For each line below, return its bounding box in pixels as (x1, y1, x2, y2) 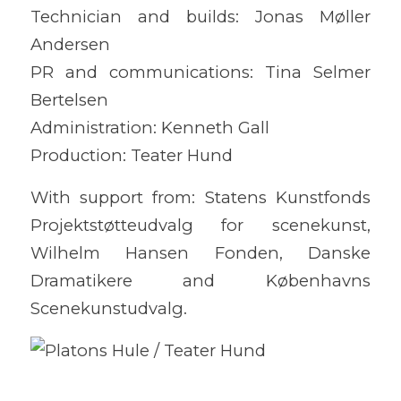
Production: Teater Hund (30, 145, 233, 166)
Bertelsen (30, 90, 108, 111)
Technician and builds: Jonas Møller (30, 6, 371, 28)
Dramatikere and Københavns (30, 269, 371, 291)
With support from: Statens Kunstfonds (30, 186, 371, 208)
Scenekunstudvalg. (30, 297, 187, 319)
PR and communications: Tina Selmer (30, 62, 371, 83)
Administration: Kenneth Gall (30, 117, 269, 139)
